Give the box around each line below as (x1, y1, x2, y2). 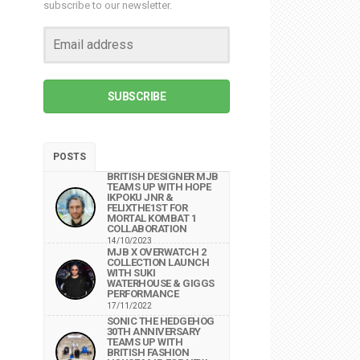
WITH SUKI (106, 267, 155, 279)
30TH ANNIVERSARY (106, 325, 201, 337)
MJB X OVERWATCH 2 (106, 246, 206, 258)
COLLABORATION (106, 223, 186, 235)
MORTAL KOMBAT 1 (106, 212, 196, 224)
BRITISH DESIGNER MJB (106, 170, 219, 182)
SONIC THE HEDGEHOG (106, 315, 215, 327)
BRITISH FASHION (106, 346, 189, 358)
